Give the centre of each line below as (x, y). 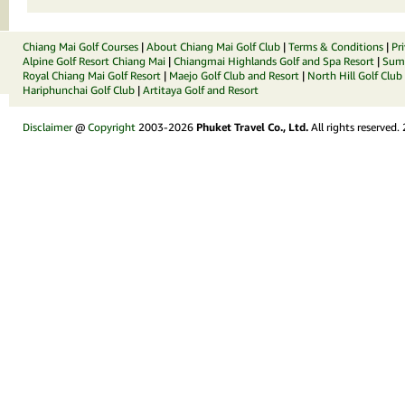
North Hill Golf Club (355, 75)
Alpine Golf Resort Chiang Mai (94, 61)
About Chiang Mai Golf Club (213, 47)
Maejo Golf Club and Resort (234, 75)
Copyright (112, 127)
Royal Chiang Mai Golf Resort (92, 75)
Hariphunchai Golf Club (79, 90)
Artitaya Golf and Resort (201, 90)
